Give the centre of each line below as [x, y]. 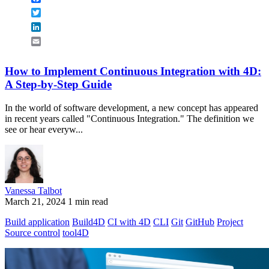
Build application [37, 222]
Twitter [54, 13]
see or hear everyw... [44, 129]
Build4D [89, 222]
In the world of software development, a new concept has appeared [131, 107]
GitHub [200, 222]
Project [230, 222]
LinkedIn [58, 27]
